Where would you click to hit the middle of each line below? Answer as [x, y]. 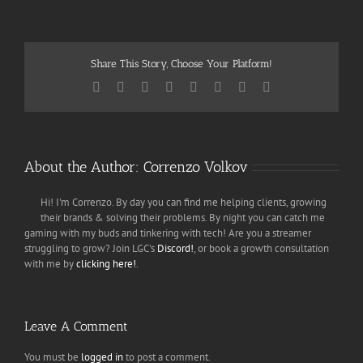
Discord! [175, 248]
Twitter [142, 86]
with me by [50, 263]
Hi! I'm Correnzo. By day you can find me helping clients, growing [184, 202]
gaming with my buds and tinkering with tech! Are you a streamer [168, 233]
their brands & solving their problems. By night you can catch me [183, 217]
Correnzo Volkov [196, 167]
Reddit [165, 86]
